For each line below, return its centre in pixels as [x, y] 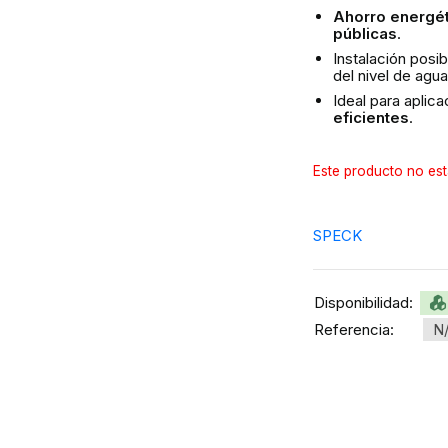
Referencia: [353, 330]
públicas [364, 33]
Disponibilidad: [363, 302]
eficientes [370, 117]
